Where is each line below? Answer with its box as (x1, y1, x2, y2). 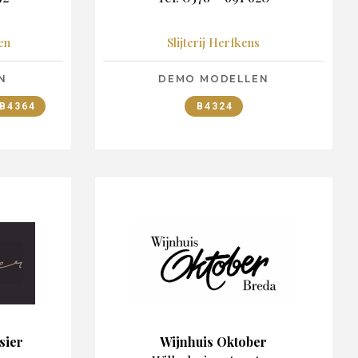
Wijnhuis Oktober (160, 332, 268, 350)
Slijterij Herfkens (167, 34, 261, 50)
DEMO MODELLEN (158, 72, 269, 85)
